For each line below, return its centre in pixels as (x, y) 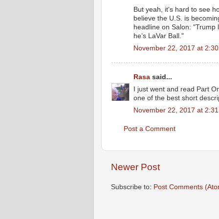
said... (161, 77)
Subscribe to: (132, 187)
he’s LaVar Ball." (159, 36)
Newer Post (135, 167)
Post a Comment (150, 129)
